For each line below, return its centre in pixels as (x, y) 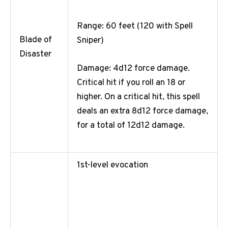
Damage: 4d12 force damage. (133, 68)
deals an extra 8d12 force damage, (142, 111)
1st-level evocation (112, 166)
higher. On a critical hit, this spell (138, 97)
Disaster (35, 55)
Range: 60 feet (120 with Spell (135, 26)
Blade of (36, 40)
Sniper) (90, 40)
